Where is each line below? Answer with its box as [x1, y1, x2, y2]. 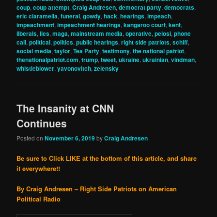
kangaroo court [124, 20, 166, 29]
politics [53, 37, 74, 46]
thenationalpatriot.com [16, 55, 79, 64]
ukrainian [142, 55, 169, 64]
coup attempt [33, 2, 70, 12]
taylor [54, 46, 71, 55]
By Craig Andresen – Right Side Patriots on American [16, 184, 177, 193]
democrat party [119, 2, 162, 12]
